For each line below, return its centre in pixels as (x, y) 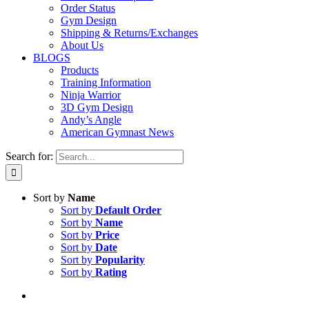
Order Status (88, 8)
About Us (82, 45)
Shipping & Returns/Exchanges (129, 33)
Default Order (128, 210)
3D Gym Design (97, 107)
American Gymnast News (117, 132)
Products (80, 70)
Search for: (29, 156)
